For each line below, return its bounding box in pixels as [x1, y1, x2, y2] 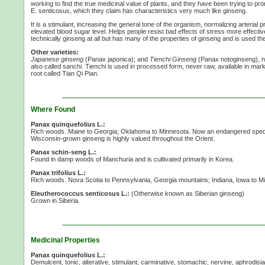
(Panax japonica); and [83, 56, 150, 63]
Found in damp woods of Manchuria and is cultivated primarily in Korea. [31, 156, 234, 163]
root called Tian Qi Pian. [31, 70, 99, 77]
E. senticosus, [31, 7, 72, 15]
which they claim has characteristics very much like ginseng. [72, 7, 247, 15]
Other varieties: [31, 49, 79, 56]
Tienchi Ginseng [150, 56, 196, 63]
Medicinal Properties [31, 235, 100, 244]
